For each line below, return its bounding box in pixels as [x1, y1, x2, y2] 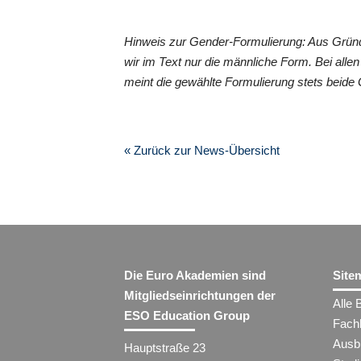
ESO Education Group [124, 308, 251, 322]
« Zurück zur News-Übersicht [124, 143, 280, 157]
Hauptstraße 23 [124, 340, 206, 355]
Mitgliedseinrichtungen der [124, 288, 276, 302]
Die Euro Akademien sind [124, 268, 267, 282]
